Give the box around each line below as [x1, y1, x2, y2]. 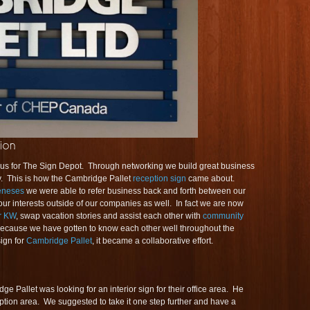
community [203, 211, 244, 221]
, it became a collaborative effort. [92, 236, 213, 246]
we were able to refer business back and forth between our [24, 186, 246, 196]
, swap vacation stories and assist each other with [16, 211, 203, 221]
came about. [186, 174, 237, 183]
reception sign [133, 174, 186, 183]
